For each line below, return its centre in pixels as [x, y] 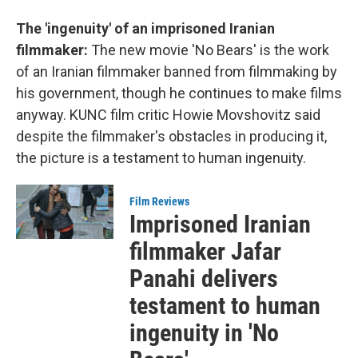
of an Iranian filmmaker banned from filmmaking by [177, 71]
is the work [294, 50]
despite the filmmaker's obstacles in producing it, [171, 136]
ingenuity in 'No [205, 332]
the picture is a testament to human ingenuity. [161, 157]
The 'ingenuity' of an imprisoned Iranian [145, 28]
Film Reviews [160, 201]
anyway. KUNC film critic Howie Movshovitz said [168, 114]
